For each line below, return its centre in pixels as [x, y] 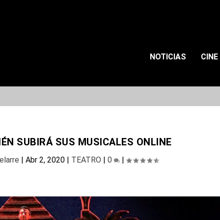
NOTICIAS [168, 56]
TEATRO [86, 160]
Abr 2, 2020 [45, 160]
